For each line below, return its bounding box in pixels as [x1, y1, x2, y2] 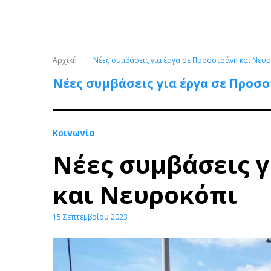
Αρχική [53, 55, 77, 65]
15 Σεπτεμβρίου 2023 [53, 212, 128, 222]
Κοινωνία [53, 127, 95, 139]
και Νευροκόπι [53, 178, 237, 211]
